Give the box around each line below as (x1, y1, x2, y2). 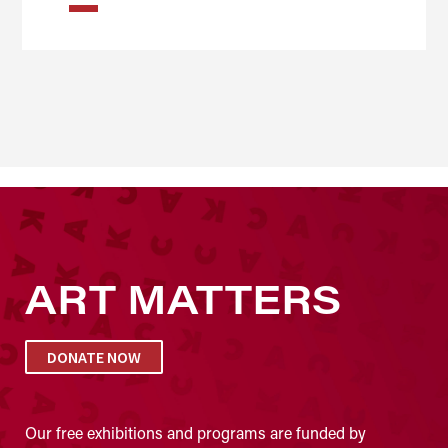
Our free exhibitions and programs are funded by (25, 421, 366, 443)
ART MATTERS (25, 270, 342, 325)
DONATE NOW (47, 346, 141, 367)
